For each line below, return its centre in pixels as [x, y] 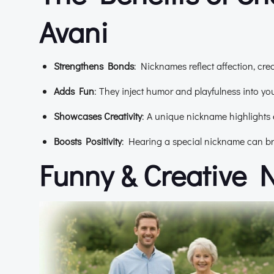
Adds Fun [74, 91]
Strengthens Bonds [94, 66]
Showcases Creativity [98, 116]
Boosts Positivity [88, 141]
